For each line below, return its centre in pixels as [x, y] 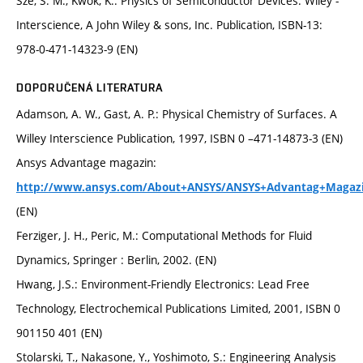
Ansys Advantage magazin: [86, 163]
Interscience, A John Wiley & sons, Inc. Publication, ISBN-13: [169, 25]
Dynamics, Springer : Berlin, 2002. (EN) [116, 260]
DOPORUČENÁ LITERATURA [90, 88]
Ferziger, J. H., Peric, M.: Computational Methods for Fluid [164, 236]
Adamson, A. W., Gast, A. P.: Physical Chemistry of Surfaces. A [177, 114]
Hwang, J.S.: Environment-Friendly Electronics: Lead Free [163, 284]
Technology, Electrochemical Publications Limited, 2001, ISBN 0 [178, 309]
